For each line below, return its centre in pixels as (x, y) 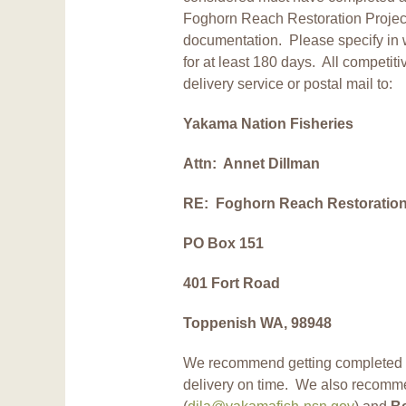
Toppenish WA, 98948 (257, 323)
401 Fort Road (232, 283)
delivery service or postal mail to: (288, 83)
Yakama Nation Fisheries (268, 123)
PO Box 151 (223, 243)
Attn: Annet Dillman (251, 163)
